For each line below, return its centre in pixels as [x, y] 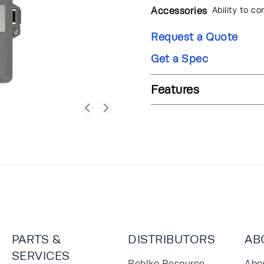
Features [175, 89]
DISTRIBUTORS [172, 239]
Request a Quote [194, 37]
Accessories [179, 11]
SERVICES [41, 255]
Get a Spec [179, 58]
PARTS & [36, 239]
